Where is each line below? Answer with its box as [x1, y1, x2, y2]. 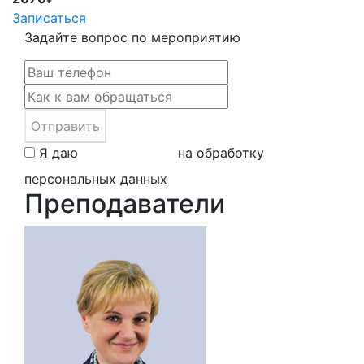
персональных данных [24, 171, 167, 187]
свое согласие [82, 145, 174, 161]
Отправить [31, 118, 100, 134]
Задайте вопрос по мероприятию [24, 29, 240, 45]
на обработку [174, 145, 264, 161]
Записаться [12, 10, 86, 26]
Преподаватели [24, 188, 225, 219]
